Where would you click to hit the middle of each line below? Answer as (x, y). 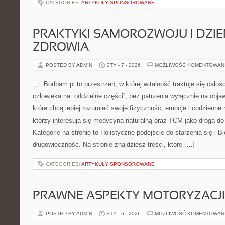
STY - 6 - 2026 (124, 214)
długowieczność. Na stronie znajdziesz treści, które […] (114, 144)
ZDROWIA (61, 48)
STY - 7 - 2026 (124, 65)
